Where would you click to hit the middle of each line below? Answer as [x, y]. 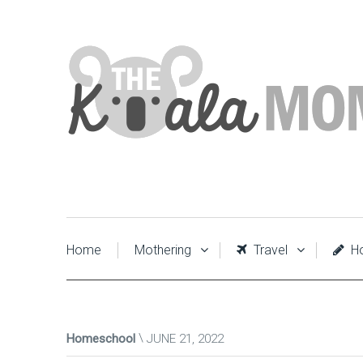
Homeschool [101, 339]
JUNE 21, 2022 [185, 339]
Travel [269, 250]
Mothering [163, 250]
